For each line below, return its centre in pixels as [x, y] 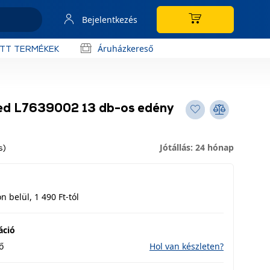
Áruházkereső [125, 48]
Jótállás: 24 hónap [197, 147]
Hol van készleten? [187, 246]
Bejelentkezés [110, 19]
